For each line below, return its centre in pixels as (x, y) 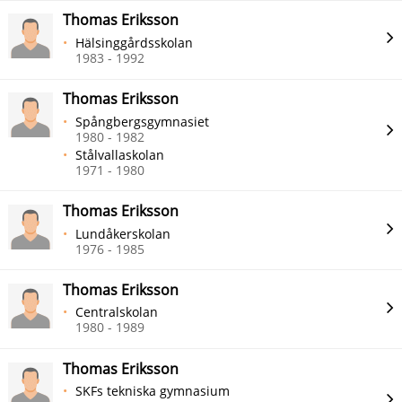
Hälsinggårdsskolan (135, 42)
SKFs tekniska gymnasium (153, 391)
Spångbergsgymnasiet (143, 121)
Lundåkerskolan (123, 233)
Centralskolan (117, 312)
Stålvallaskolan (120, 154)
